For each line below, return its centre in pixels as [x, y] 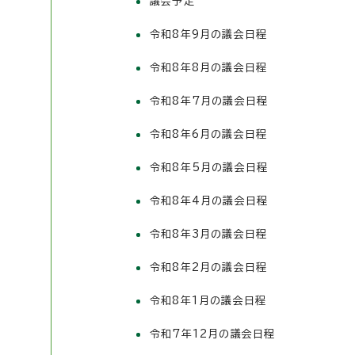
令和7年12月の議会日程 [213, 334]
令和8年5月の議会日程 [209, 168]
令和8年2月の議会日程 [209, 267]
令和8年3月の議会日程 [209, 234]
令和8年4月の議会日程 [209, 201]
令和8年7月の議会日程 [209, 101]
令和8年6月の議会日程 [209, 134]
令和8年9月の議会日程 [209, 34]
